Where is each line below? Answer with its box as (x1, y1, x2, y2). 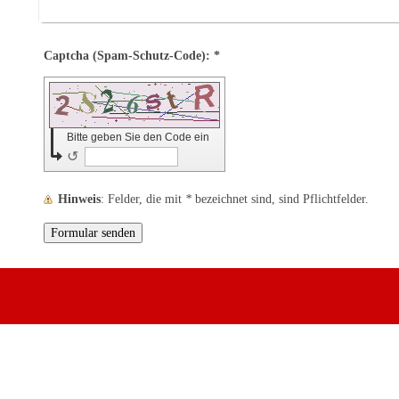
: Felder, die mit (108, 191, 186, 206)
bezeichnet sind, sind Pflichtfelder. (191, 191, 370, 206)
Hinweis (58, 191, 102, 206)
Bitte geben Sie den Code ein (67, 130, 213, 143)
